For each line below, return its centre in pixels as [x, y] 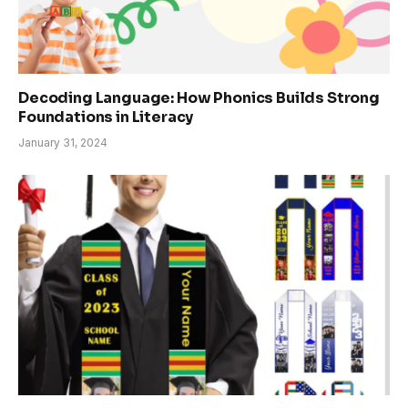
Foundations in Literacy [106, 117]
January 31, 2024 [63, 142]
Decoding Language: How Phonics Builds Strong [199, 97]
